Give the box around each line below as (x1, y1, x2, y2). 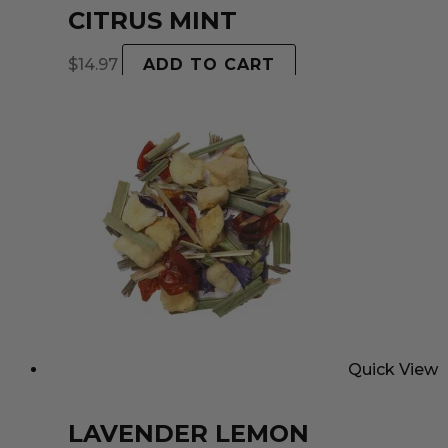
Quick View (348, 359, 438, 379)
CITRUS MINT (68, 6, 237, 36)
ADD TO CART (143, 54, 275, 74)
